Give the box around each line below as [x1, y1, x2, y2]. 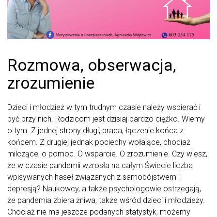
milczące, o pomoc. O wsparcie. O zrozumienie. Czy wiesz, [7, 149, 207, 159]
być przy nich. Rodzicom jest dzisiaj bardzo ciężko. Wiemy [7, 114, 205, 124]
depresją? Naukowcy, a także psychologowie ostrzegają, [7, 184, 201, 194]
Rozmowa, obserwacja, [7, 55, 176, 75]
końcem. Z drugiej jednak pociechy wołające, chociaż [7, 138, 190, 147]
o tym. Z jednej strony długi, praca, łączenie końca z [7, 126, 184, 136]
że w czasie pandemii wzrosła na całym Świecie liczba [7, 161, 193, 170]
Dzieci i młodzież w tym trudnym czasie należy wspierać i [7, 103, 201, 112]
